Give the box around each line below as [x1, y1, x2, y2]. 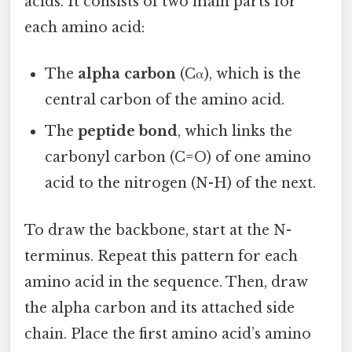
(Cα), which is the [176, 65, 302, 83]
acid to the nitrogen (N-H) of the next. [45, 174, 317, 192]
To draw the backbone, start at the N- [24, 221, 291, 239]
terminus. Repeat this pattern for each [24, 247, 298, 265]
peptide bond [78, 123, 178, 141]
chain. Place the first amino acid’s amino [24, 324, 311, 343]
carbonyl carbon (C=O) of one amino [45, 148, 312, 167]
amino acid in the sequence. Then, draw [24, 273, 308, 291]
